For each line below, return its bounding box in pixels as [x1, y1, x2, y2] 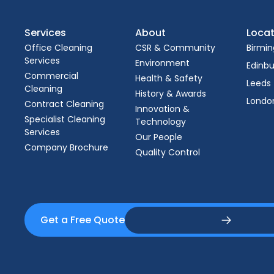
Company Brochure [24, 141, 108, 154]
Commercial [24, 70, 78, 82]
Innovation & [135, 103, 190, 115]
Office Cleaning [24, 42, 92, 54]
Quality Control [135, 146, 201, 158]
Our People [135, 131, 183, 143]
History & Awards [135, 87, 207, 100]
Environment [135, 57, 190, 69]
